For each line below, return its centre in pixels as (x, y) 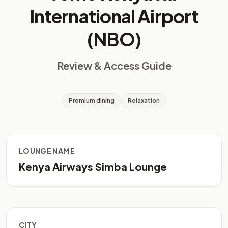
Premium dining (91, 101)
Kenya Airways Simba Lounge (93, 167)
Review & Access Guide (114, 65)
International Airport (114, 16)
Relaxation (144, 101)
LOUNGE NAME (47, 151)
